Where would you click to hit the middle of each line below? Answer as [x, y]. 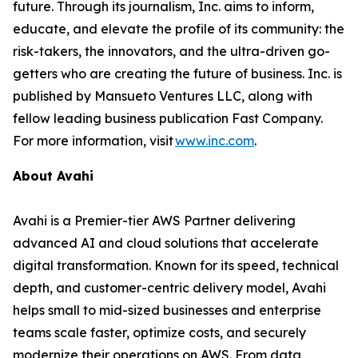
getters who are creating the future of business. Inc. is [177, 73]
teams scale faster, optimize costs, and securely [159, 332]
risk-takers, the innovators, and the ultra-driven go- [171, 51]
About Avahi [55, 175]
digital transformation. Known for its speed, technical [176, 265]
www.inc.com [215, 140]
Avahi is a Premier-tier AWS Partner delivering [154, 220]
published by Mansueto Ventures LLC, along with [163, 95]
